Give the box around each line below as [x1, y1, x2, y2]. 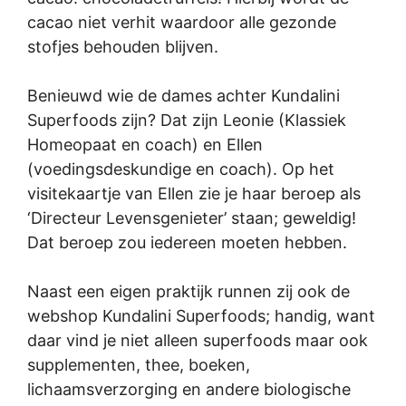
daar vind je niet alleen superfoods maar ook [27, 330, 368, 350]
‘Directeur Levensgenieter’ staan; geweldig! [27, 208, 356, 227]
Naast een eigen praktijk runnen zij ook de [27, 281, 350, 301]
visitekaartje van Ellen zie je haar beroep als [27, 183, 361, 203]
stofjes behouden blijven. [27, 36, 218, 56]
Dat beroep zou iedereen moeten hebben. [27, 232, 347, 252]
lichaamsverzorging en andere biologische [27, 379, 351, 399]
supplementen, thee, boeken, [27, 354, 250, 374]
